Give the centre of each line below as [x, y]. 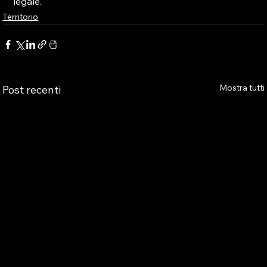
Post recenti [32, 90]
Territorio [21, 17]
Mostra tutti [242, 88]
